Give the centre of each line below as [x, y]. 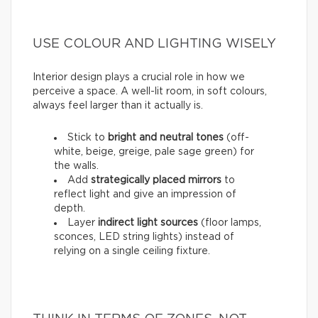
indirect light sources [148, 223]
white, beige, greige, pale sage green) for [154, 152]
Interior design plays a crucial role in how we [139, 77]
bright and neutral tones [166, 137]
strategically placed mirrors [156, 180]
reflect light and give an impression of [145, 194]
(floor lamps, [230, 223]
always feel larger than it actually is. [118, 105]
